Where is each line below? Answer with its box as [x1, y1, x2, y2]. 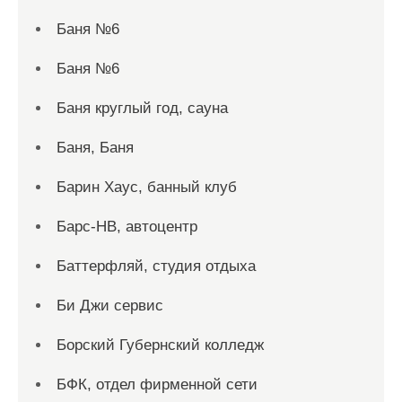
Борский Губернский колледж [57, 336, 264, 354]
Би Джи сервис [57, 297, 163, 314]
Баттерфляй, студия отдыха [57, 258, 256, 275]
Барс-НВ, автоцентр [57, 218, 197, 235]
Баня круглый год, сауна [57, 100, 228, 117]
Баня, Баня [57, 139, 134, 156]
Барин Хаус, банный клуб [57, 179, 237, 196]
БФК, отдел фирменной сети [57, 376, 258, 393]
